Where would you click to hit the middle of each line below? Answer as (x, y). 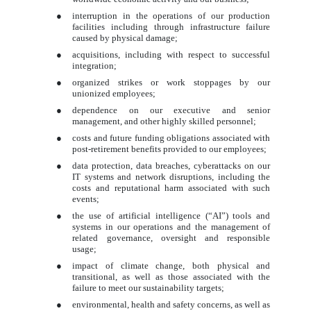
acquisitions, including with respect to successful (171, 54)
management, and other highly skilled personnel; (165, 121)
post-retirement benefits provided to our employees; (170, 149)
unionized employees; (114, 93)
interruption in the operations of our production (171, 15)
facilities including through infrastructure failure (171, 26)
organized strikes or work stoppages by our (171, 82)
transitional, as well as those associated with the (171, 276)
